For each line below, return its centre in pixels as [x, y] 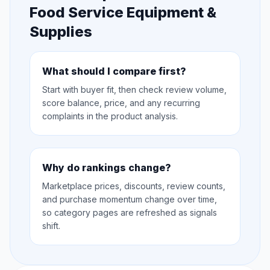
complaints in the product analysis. [110, 116]
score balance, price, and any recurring [121, 103]
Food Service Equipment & [123, 13]
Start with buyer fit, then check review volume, [134, 90]
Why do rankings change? [107, 168]
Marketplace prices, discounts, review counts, [134, 186]
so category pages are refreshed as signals [130, 213]
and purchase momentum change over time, [130, 199]
